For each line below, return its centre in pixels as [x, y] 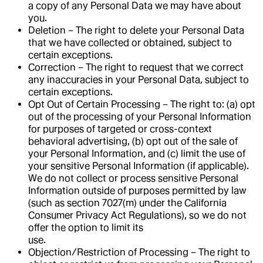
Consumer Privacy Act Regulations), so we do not [137, 215]
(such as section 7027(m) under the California [127, 203]
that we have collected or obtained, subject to [130, 42]
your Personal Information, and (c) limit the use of [137, 153]
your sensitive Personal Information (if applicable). [139, 166]
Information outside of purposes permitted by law [137, 190]
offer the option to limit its [86, 227]
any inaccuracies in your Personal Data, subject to [139, 79]
